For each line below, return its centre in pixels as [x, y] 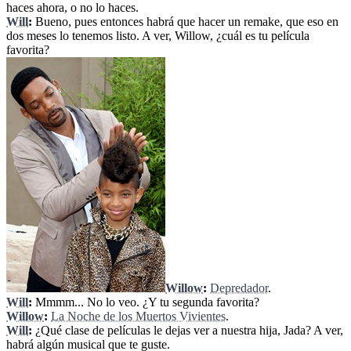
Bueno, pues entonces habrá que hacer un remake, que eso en [185, 22]
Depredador [239, 288]
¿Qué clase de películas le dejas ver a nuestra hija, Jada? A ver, [188, 331]
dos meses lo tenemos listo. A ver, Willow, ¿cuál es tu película [158, 36]
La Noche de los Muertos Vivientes [138, 317]
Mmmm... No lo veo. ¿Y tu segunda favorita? [146, 302]
